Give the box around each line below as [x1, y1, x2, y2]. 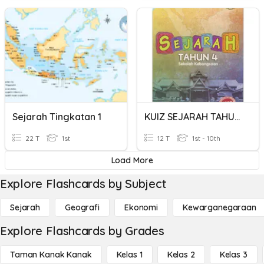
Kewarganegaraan [182, 202, 256, 213]
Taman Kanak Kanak [10, 249, 92, 260]
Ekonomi [124, 202, 158, 213]
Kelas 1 [116, 249, 143, 260]
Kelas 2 [167, 249, 195, 260]
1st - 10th [190, 134, 220, 143]
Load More [111, 155, 153, 166]
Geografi [65, 202, 100, 213]
